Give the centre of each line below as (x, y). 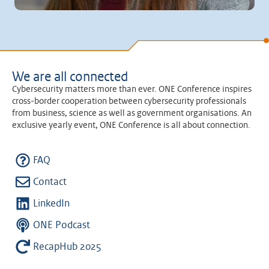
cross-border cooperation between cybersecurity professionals (129, 102)
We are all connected (70, 77)
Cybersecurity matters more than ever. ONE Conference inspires (132, 90)
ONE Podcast (62, 225)
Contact (50, 182)
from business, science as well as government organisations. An (132, 114)
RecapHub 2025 (67, 247)
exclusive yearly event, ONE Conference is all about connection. (131, 126)
